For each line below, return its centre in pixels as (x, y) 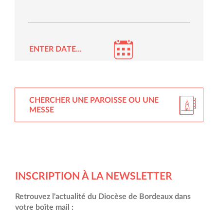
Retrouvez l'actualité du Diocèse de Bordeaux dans (103, 197)
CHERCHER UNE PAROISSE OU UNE (94, 100)
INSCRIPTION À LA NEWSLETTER (94, 177)
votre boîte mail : (45, 208)
